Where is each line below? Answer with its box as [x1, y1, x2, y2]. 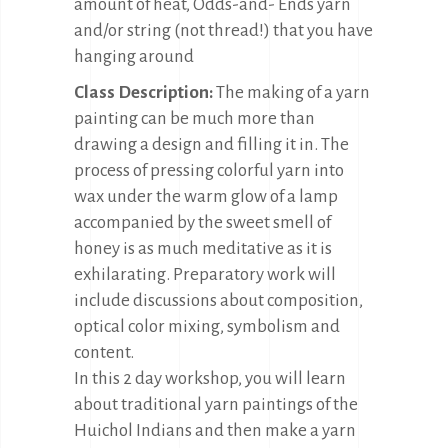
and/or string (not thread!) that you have [74, 21, 373, 40]
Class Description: [74, 83, 213, 102]
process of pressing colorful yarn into [74, 161, 344, 180]
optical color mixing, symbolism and [74, 317, 340, 336]
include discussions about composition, [74, 291, 363, 310]
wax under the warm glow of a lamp [74, 187, 338, 206]
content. [74, 343, 134, 362]
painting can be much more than [74, 109, 315, 128]
